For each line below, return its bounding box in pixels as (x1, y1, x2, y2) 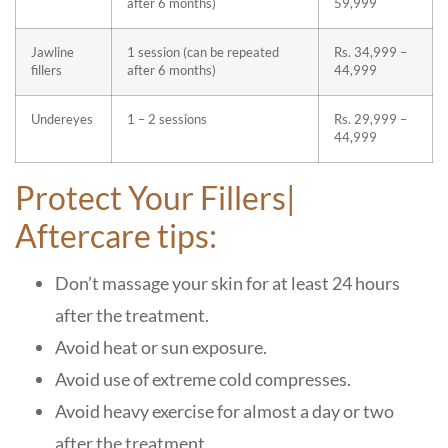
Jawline (31, 45, 74, 60)
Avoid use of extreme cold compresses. (55, 368, 351, 390)
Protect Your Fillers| (15, 178, 296, 217)
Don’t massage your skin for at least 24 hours (55, 272, 400, 294)
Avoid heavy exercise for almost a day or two (55, 400, 394, 422)
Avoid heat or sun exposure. (55, 336, 267, 358)
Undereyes (31, 112, 96, 127)
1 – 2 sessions (127, 112, 210, 127)
